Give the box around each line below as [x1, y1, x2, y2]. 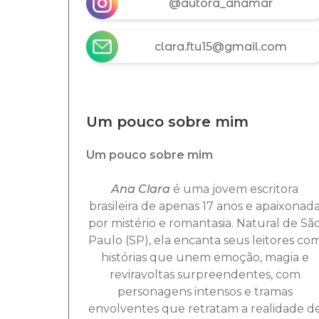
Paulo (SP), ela [88, 234, 174, 248]
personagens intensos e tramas [117, 285, 293, 299]
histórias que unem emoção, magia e [100, 251, 309, 265]
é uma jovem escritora [173, 182, 299, 197]
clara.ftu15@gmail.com [155, 39, 288, 53]
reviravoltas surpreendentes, [109, 268, 276, 282]
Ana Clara [111, 182, 171, 197]
